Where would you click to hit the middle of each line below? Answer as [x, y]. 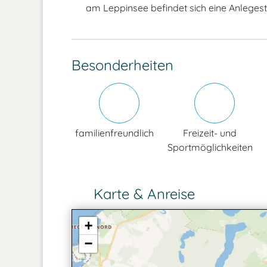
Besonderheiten [122, 65]
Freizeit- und [210, 133]
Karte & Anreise [142, 194]
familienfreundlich [114, 133]
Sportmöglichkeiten [210, 147]
